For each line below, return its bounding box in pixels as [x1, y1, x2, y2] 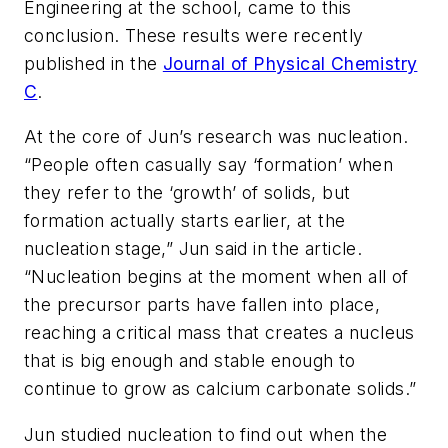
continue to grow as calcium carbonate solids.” [24, 378, 417, 400]
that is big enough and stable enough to [24, 350, 356, 372]
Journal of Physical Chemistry [162, 52, 418, 74]
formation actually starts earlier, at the [24, 210, 346, 232]
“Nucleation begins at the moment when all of [24, 266, 409, 288]
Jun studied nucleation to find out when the [24, 423, 388, 445]
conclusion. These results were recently [24, 24, 364, 46]
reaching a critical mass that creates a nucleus [24, 322, 415, 344]
